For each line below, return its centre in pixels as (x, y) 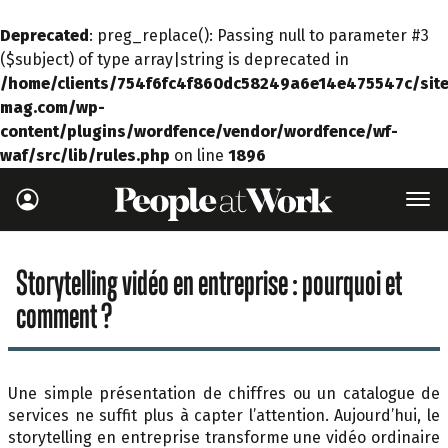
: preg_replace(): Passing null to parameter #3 (259, 35)
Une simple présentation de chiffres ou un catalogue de (224, 394)
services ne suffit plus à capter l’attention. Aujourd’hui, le (224, 416)
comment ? (64, 315)
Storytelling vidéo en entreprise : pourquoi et (209, 282)
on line (199, 155)
